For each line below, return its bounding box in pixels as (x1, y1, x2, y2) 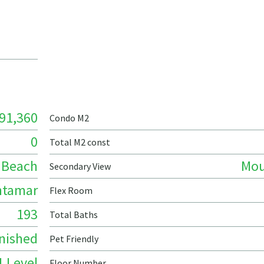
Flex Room (49, 184, 93, 196)
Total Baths (49, 209, 98, 220)
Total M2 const (49, 136, 110, 148)
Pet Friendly (49, 233, 98, 245)
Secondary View (49, 160, 111, 172)
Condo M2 (49, 112, 89, 124)
